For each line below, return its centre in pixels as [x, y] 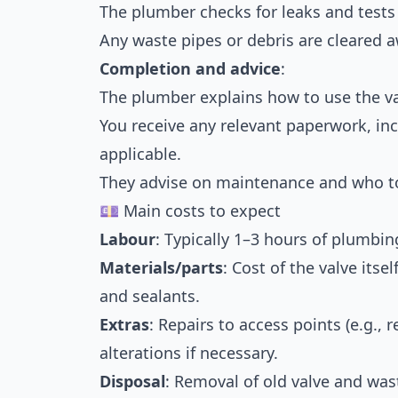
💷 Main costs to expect [190, 211]
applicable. [140, 154]
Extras [124, 324]
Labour [127, 239]
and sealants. [150, 296]
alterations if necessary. [189, 353]
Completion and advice [190, 68]
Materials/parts [161, 267]
